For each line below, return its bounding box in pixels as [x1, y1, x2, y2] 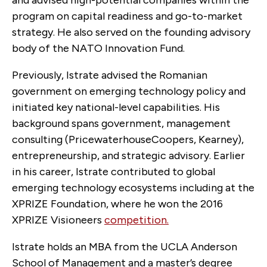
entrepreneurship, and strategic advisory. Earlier [12, 149, 245, 163]
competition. [104, 213, 169, 227]
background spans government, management [12, 117, 231, 131]
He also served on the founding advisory [57, 26, 250, 39]
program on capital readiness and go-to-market [12, 10, 243, 23]
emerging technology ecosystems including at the [12, 181, 254, 195]
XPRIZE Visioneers [12, 213, 104, 227]
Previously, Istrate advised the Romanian [12, 69, 207, 82]
